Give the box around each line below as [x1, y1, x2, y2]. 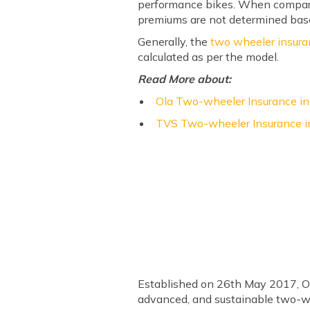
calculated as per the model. [138, 49, 282, 64]
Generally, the [138, 34, 211, 48]
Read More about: [138, 71, 232, 86]
